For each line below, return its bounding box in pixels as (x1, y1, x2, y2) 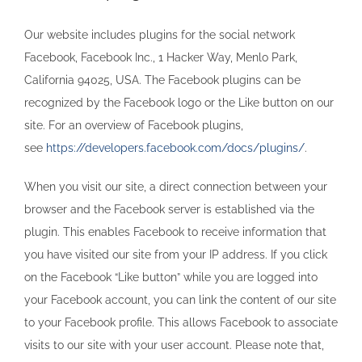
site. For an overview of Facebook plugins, (24, 118, 243, 132)
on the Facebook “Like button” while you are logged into (24, 270, 318, 284)
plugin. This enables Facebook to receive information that (24, 225, 326, 238)
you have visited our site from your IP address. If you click (24, 247, 327, 261)
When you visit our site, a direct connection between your (24, 179, 327, 193)
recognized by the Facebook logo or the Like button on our (24, 95, 334, 109)
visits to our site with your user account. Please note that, (24, 338, 324, 351)
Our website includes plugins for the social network (24, 27, 295, 41)
